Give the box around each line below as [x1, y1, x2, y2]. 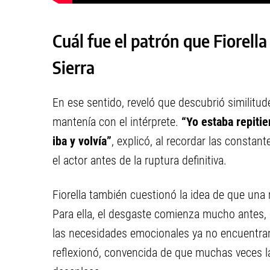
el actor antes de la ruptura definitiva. [52, 153, 227, 168]
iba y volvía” [52, 134, 111, 148]
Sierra [52, 57, 95, 78]
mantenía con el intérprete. [52, 115, 178, 129]
